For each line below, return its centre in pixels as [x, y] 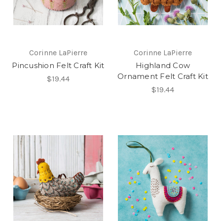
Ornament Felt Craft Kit [163, 76]
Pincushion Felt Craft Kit [58, 65]
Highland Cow [163, 65]
